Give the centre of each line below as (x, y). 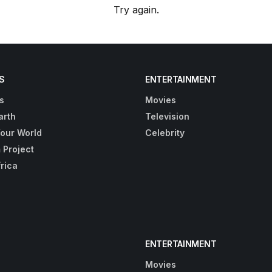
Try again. (136, 9)
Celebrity (165, 132)
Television (167, 116)
